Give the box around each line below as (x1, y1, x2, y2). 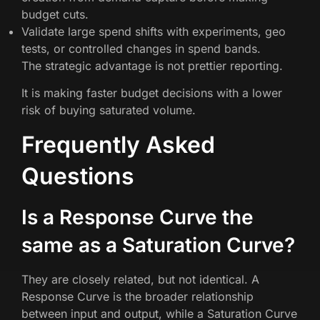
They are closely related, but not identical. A (21, 271, 259, 286)
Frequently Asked (21, 130, 215, 159)
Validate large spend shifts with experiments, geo (21, 24, 286, 39)
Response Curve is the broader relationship (21, 289, 254, 304)
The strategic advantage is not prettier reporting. (21, 58, 283, 73)
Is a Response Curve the (21, 204, 254, 229)
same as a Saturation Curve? (21, 232, 295, 257)
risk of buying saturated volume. (21, 103, 196, 118)
